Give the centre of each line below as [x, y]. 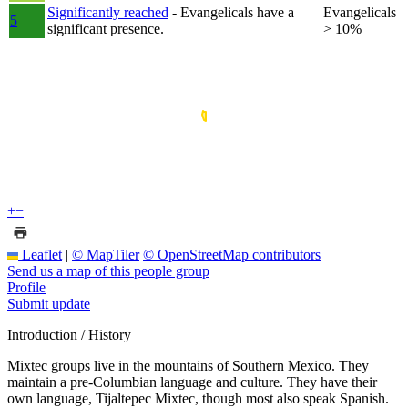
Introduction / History [69, 334]
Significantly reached [108, 12]
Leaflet [40, 254]
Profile [26, 287]
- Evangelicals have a [233, 12]
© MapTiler [106, 254]
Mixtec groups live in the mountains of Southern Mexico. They [188, 365]
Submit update [49, 303]
